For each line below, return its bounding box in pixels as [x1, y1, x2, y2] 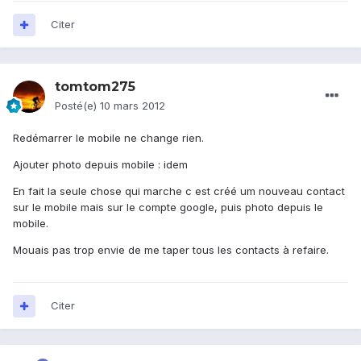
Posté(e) [55, 99, 100, 113]
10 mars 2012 [100, 99, 165, 113]
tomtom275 [55, 79, 135, 95]
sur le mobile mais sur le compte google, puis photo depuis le [13, 201, 323, 214]
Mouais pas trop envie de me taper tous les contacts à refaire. [13, 243, 329, 257]
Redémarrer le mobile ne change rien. [13, 131, 204, 145]
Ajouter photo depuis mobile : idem [13, 158, 188, 172]
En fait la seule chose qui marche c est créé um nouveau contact [13, 185, 345, 198]
